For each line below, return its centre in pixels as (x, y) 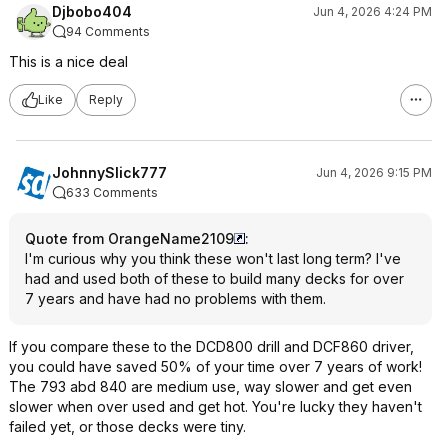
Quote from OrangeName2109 (129, 238)
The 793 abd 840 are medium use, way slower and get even (210, 386)
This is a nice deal (68, 61)
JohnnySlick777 (109, 172)
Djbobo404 (92, 11)
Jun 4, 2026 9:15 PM (374, 172)
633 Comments (112, 192)
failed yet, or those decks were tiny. (127, 426)
